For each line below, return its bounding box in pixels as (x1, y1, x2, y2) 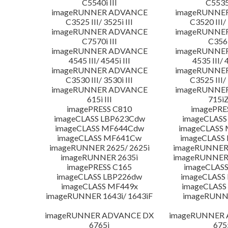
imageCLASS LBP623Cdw (53, 113, 145, 124)
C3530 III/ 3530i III (66, 75, 133, 85)
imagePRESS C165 (67, 162, 132, 172)
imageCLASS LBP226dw (56, 172, 142, 182)
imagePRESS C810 (67, 104, 132, 114)
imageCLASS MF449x (61, 181, 138, 191)
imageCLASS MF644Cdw (54, 123, 144, 133)
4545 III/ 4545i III (68, 55, 130, 66)
